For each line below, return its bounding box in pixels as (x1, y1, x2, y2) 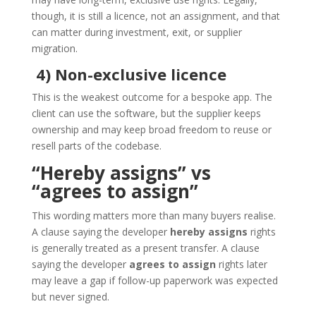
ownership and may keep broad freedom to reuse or (31, 122, 272, 136)
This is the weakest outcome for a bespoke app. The (31, 90, 272, 104)
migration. (31, 41, 78, 55)
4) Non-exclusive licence (35, 63, 226, 85)
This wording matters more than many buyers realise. (31, 208, 276, 222)
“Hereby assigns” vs (31, 159, 211, 186)
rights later (215, 257, 267, 271)
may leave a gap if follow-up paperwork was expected (31, 273, 278, 287)
